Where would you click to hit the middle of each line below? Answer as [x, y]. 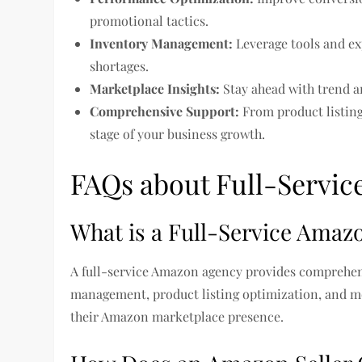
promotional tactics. [149, 21]
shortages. [120, 66]
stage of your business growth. [178, 134]
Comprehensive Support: [165, 111]
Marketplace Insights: [155, 88]
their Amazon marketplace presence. [177, 316]
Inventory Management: [162, 43]
